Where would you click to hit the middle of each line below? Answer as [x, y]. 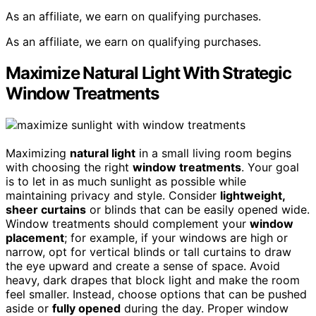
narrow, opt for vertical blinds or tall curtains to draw [148, 252]
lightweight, [253, 196]
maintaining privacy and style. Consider [113, 196]
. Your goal [270, 168]
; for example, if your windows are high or [176, 238]
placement [35, 238]
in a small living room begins [213, 153]
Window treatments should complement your [128, 224]
